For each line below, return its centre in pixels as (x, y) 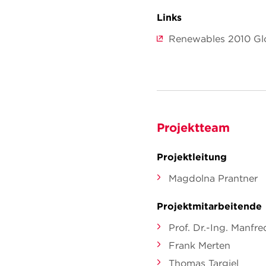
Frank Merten (199, 245)
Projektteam (193, 127)
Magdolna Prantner (213, 178)
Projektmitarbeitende (209, 206)
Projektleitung (192, 157)
